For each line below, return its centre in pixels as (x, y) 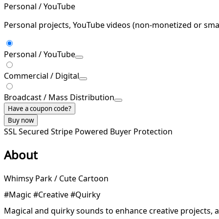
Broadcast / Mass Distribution (59, 97)
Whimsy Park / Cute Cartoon (56, 178)
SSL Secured (27, 131)
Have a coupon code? (40, 108)
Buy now (21, 120)
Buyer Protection (141, 131)
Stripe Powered (80, 131)
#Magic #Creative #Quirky (52, 194)
